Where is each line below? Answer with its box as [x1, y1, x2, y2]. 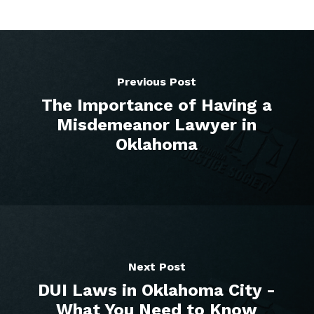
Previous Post [117, 75, 197, 88]
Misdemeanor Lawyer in [57, 115, 257, 135]
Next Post [128, 260, 186, 273]
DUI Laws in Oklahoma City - [38, 280, 276, 300]
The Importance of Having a [41, 95, 273, 115]
